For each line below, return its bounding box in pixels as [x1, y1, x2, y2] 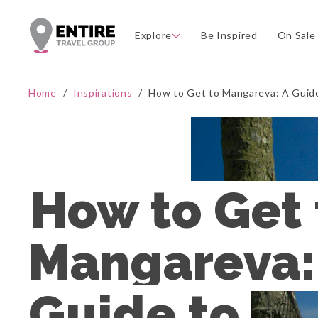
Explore [135, 29, 172, 41]
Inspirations [72, 87, 133, 99]
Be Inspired [200, 29, 258, 41]
